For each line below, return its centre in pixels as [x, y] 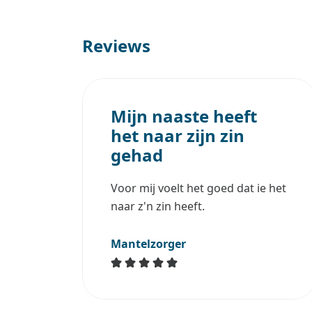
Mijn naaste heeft [184, 116]
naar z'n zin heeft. [158, 206]
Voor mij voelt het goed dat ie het [198, 188]
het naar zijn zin [178, 135]
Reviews [116, 45]
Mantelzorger [148, 243]
